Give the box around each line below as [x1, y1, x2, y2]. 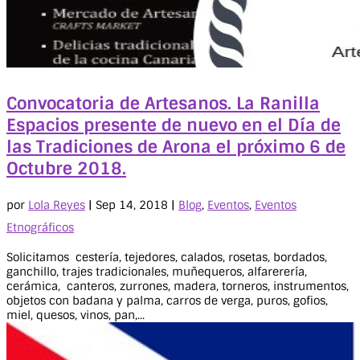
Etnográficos [6, 219, 74, 235]
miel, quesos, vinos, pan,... [6, 307, 145, 322]
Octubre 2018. [6, 157, 126, 180]
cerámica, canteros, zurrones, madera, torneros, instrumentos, [6, 278, 349, 293]
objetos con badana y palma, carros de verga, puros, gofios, [6, 292, 328, 308]
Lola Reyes [28, 197, 85, 212]
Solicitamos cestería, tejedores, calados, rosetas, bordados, [6, 249, 327, 264]
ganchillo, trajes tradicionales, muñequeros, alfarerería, [6, 264, 307, 279]
